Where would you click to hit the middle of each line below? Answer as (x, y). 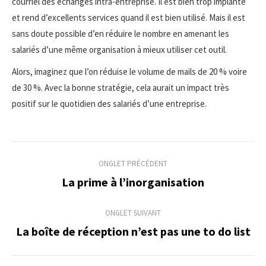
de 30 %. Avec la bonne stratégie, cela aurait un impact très (121, 87)
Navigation (59, 153)
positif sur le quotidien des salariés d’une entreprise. (109, 103)
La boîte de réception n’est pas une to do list (133, 231)
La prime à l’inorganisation (133, 182)
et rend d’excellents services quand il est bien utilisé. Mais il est (129, 17)
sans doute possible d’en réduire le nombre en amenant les (121, 33)
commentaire (69, 206)
